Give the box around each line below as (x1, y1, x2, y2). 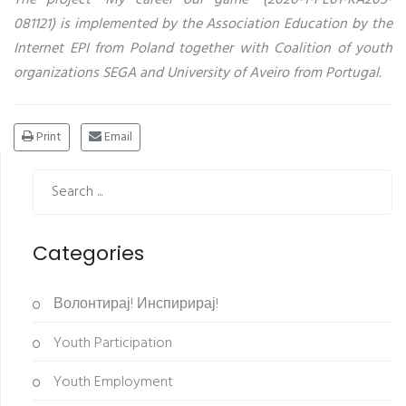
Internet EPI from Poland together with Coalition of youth (14, 36, 392, 61)
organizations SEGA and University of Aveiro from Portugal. (14, 61, 382, 85)
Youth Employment (50, 370, 173, 394)
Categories (33, 238, 144, 267)
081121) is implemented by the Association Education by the (14, 12, 392, 36)
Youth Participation (50, 331, 172, 355)
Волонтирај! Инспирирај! (50, 292, 218, 316)
